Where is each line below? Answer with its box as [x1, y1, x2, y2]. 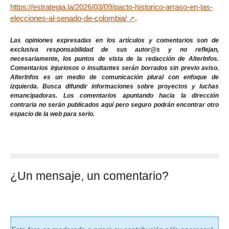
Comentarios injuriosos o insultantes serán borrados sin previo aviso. [10, 64, 219, 72]
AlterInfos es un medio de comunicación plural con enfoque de [10, 74, 219, 81]
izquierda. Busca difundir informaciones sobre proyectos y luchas [10, 83, 219, 90]
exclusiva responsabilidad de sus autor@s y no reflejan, [10, 46, 219, 54]
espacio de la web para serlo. [10, 110, 95, 118]
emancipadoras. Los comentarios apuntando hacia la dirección [10, 92, 219, 100]
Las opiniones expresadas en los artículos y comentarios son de [10, 37, 219, 44]
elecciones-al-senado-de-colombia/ [10, 14, 127, 23]
